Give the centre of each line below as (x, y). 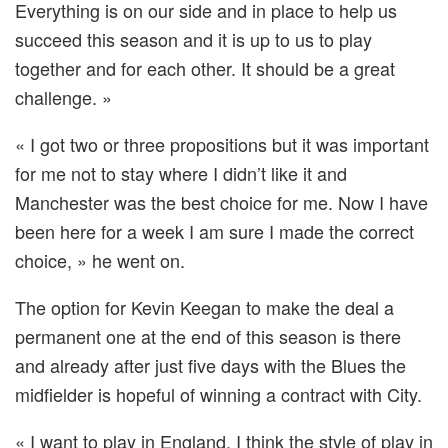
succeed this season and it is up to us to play (193, 38)
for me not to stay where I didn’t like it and (181, 172)
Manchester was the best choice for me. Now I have (221, 201)
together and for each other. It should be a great (205, 67)
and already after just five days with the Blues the (210, 364)
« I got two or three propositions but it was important (222, 143)
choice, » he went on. (100, 259)
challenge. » (63, 96)
